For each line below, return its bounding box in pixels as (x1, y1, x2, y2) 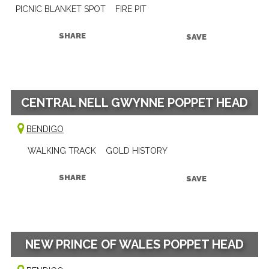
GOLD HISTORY (105, 145, 168, 156)
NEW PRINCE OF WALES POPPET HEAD (25, 237, 244, 252)
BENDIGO (26, 124, 64, 134)
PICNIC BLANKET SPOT (15, 4, 106, 14)
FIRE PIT (115, 4, 147, 14)
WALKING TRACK (27, 145, 96, 156)
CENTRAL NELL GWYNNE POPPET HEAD (21, 95, 248, 110)
